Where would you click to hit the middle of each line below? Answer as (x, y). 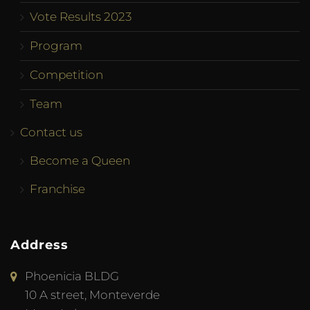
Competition (66, 75)
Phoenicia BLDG (72, 276)
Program (56, 46)
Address (39, 245)
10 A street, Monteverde (92, 295)
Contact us (51, 133)
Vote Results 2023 (81, 17)
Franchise (57, 189)
